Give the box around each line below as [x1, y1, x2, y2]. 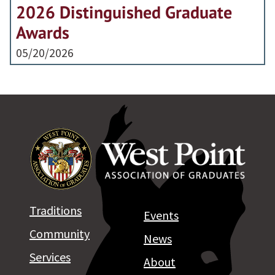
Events [144, 207, 179, 223]
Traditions [29, 203, 82, 219]
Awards [16, 20, 69, 44]
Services [29, 249, 71, 265]
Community [29, 226, 90, 242]
